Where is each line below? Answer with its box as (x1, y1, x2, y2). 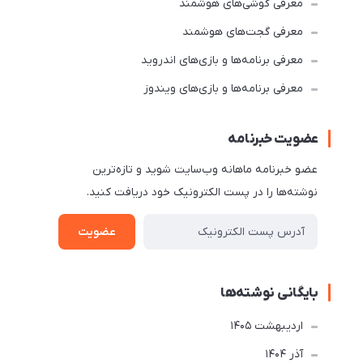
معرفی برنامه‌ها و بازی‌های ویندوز (143, 81, 303, 96)
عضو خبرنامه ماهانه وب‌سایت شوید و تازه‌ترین (92, 162, 318, 177)
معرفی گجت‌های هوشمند (182, 24, 303, 40)
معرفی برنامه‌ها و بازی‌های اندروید (141, 53, 303, 68)
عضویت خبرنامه (228, 130, 318, 148)
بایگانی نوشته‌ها (220, 284, 318, 302)
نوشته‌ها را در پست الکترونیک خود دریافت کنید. (87, 185, 318, 200)
